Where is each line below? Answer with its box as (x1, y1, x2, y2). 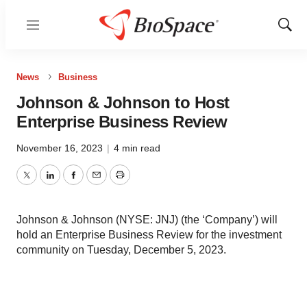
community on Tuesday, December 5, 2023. (16, 244, 226, 256)
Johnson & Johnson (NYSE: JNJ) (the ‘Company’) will (16, 214, 278, 225)
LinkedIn (49, 177, 91, 189)
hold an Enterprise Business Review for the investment (16, 229, 282, 241)
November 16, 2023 (16, 143, 106, 153)
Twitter (25, 177, 58, 189)
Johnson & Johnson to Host (16, 93, 230, 112)
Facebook (72, 177, 121, 189)
